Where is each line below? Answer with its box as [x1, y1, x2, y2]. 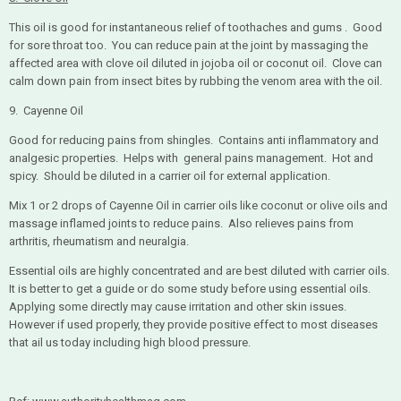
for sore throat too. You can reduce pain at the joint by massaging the [9, 38, 368, 52]
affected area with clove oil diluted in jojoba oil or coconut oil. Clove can [9, 55, 382, 70]
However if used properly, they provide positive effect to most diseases [9, 317, 378, 331]
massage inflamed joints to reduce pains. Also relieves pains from [9, 216, 354, 230]
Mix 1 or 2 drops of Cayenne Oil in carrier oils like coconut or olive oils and [9, 198, 388, 212]
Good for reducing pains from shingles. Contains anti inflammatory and [9, 132, 379, 147]
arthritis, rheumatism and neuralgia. [9, 234, 189, 248]
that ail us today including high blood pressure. [9, 335, 251, 349]
